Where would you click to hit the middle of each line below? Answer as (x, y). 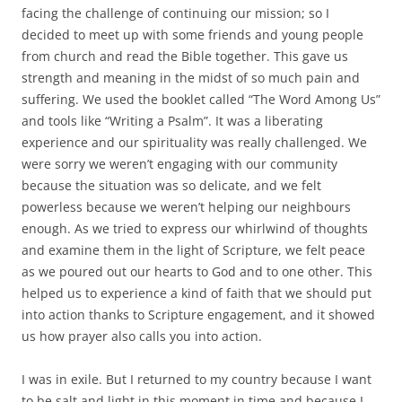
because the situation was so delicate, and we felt (171, 186)
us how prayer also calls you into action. (142, 336)
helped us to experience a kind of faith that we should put (197, 293)
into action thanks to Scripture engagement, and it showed (198, 315)
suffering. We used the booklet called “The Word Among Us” (201, 100)
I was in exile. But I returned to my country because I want (197, 380)
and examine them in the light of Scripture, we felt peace (193, 250)
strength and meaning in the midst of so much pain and (191, 78)
